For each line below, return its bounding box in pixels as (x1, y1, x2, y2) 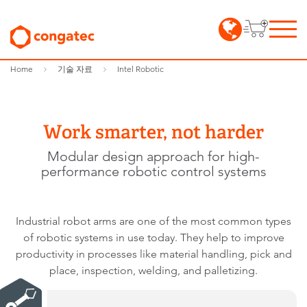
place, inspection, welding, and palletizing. (49, 264, 258, 277)
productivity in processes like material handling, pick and (15, 247, 292, 260)
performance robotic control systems (40, 163, 267, 180)
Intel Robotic (117, 64, 164, 74)
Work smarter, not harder (43, 121, 264, 143)
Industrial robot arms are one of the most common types (16, 214, 291, 228)
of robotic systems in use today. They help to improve (23, 231, 284, 244)
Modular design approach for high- (47, 148, 260, 164)
